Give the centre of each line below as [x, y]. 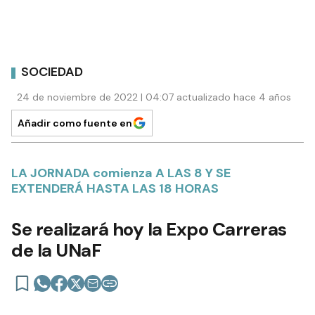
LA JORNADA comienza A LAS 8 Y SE [121, 173]
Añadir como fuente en [75, 123]
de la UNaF [56, 250]
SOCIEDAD [52, 72]
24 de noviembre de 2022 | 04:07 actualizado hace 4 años [154, 97]
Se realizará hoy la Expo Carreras [149, 229]
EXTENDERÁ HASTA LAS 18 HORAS [115, 188]
